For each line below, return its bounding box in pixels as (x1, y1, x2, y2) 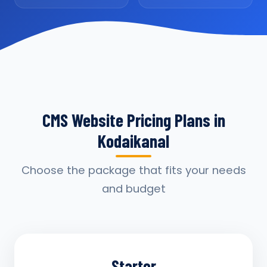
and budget (101, 181, 166, 196)
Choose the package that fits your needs (21, 163, 246, 178)
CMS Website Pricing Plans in (42, 109, 225, 131)
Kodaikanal (98, 130, 169, 151)
